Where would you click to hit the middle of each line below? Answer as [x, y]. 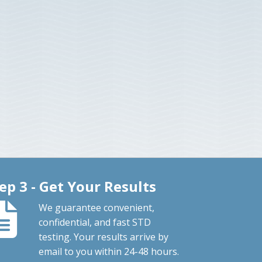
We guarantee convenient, [97, 207]
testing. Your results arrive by [104, 237]
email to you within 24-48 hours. [109, 251]
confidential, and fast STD [95, 222]
